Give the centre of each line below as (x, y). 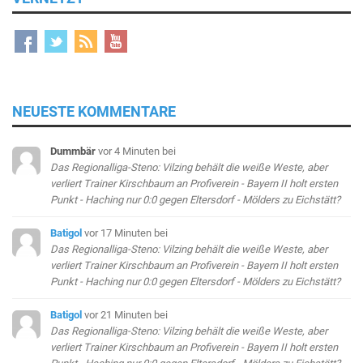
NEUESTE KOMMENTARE (94, 111)
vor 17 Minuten (120, 233)
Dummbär (73, 151)
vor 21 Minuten (120, 314)
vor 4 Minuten (130, 151)
